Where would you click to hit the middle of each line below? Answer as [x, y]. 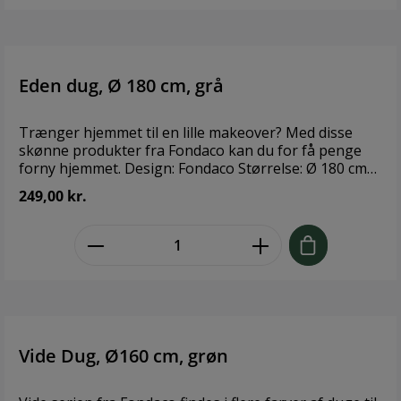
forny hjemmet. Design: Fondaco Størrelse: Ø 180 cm [72, 168]
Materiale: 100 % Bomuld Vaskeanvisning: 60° [171, 186]
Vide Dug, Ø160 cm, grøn [124, 356]
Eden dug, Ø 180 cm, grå [121, 85]
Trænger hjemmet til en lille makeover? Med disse [186, 132]
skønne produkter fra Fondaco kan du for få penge [190, 150]
